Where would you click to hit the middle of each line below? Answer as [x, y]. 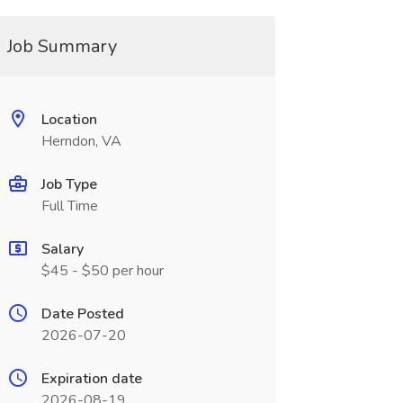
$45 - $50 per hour [102, 271]
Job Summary [62, 46]
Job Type [69, 184]
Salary [62, 249]
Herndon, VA [81, 141]
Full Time [69, 206]
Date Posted [82, 314]
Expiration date [91, 379]
